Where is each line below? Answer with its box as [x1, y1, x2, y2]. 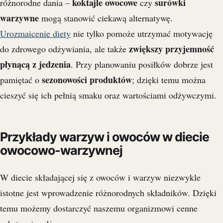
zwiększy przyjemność [129, 42, 214, 55]
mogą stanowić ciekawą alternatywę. [39, 11, 173, 24]
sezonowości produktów [42, 73, 132, 86]
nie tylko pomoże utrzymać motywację [71, 27, 213, 39]
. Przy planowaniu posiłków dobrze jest [71, 58, 213, 70]
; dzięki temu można [132, 73, 206, 86]
